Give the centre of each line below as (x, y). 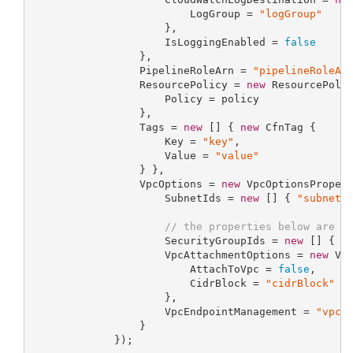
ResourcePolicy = (139, 84)
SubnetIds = (136, 198)
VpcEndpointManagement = (174, 311)
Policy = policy (145, 98)
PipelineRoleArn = (142, 70)
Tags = (108, 127)
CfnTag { (287, 127)
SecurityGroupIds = (158, 240)
